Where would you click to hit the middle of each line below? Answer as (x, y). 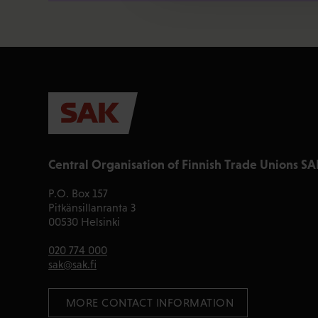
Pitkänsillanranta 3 (92, 208)
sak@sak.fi (72, 265)
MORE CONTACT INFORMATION (148, 303)
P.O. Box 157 (78, 194)
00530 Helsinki (84, 222)
